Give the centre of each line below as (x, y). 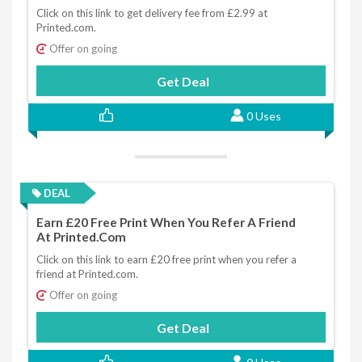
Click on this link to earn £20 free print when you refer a (166, 260)
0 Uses (263, 116)
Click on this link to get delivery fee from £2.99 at (152, 13)
